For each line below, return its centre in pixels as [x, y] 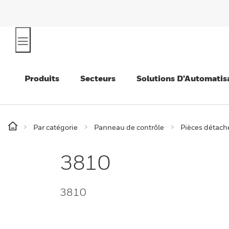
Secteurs [98, 78]
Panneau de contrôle [129, 127]
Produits [42, 78]
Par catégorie [55, 127]
